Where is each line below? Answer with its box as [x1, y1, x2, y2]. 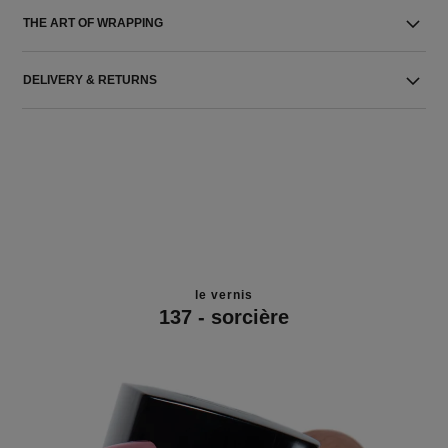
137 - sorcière [159, 305, 289, 328]
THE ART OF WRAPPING [23, 16, 164, 30]
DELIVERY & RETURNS [23, 73, 158, 87]
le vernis [195, 287, 253, 302]
